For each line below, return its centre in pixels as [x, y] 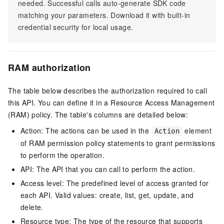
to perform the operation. [62, 155]
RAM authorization [49, 68]
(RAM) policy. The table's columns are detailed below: [98, 115]
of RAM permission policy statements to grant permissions [118, 143]
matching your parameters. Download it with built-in [104, 15]
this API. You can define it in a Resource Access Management [111, 103]
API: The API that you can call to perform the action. [108, 169]
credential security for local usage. [76, 27]
